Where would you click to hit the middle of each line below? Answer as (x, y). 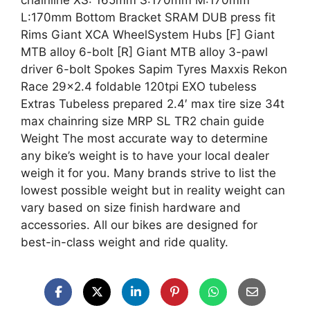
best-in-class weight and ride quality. (125, 242)
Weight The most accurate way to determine (144, 138)
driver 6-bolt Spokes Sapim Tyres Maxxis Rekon (154, 69)
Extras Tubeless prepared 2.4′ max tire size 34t (153, 104)
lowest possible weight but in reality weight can (153, 190)
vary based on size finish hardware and (131, 208)
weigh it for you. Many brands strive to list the (148, 173)
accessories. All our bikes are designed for (139, 225)
